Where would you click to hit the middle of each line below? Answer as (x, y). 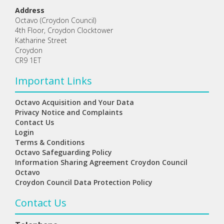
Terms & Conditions (50, 142)
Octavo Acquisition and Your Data (74, 102)
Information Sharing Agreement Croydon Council (101, 162)
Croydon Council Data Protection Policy (84, 182)
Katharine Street (41, 40)
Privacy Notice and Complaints (69, 112)
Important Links (53, 81)
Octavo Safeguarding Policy (63, 152)
